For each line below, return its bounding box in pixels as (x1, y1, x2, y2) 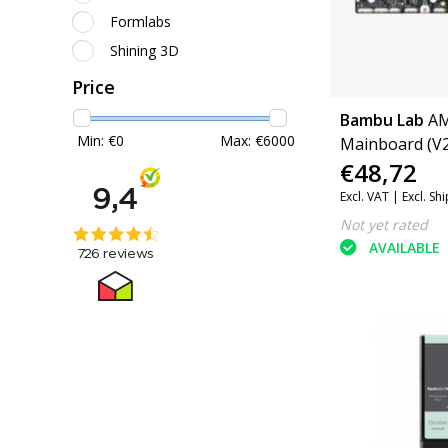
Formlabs (110, 11, 171, 31)
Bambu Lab (339, 108, 424, 131)
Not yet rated (339, 214, 428, 234)
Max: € (220, 131, 263, 150)
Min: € (77, 131, 116, 150)
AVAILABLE (368, 238, 440, 257)
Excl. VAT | (339, 187, 402, 205)
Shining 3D (110, 40, 179, 60)
